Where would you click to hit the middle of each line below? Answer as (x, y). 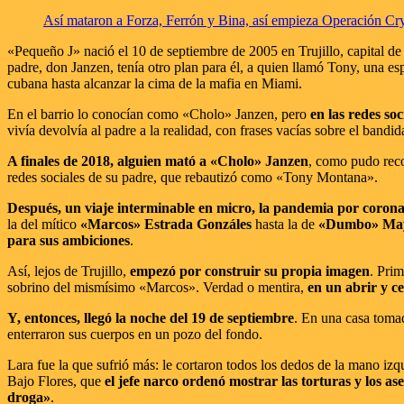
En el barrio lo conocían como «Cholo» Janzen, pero (159, 114)
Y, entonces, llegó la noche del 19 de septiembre (151, 317)
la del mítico (44, 224)
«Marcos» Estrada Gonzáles (166, 224)
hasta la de (285, 224)
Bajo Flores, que (56, 381)
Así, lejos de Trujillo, (69, 271)
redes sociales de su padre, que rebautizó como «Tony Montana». (193, 177)
